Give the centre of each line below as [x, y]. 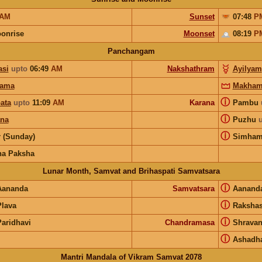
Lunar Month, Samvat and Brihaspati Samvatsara [131, 171]
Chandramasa [189, 222]
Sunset [202, 16]
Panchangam [131, 51]
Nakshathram [191, 68]
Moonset [199, 33]
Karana [202, 102]
